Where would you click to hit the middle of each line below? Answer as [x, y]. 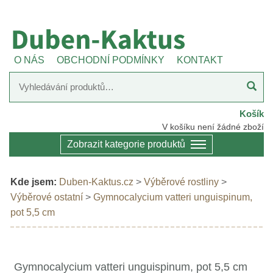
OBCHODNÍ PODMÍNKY [111, 60]
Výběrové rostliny [181, 182]
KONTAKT [200, 60]
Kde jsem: [34, 182]
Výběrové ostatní [47, 197]
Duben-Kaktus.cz [96, 182]
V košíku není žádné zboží [213, 127]
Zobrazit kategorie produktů [126, 144]
